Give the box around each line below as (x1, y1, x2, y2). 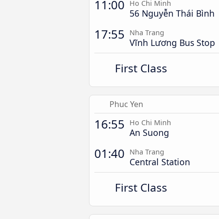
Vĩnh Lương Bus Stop (130, 37, 215, 48)
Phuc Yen (109, 99, 143, 109)
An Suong (130, 127, 169, 138)
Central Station (130, 156, 190, 168)
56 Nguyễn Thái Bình (130, 7, 215, 19)
